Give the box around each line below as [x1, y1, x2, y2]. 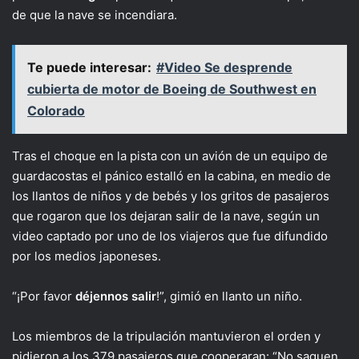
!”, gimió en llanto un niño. [156, 288, 302, 304]
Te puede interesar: [27, 58, 151, 75]
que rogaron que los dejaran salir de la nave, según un [12, 208, 320, 224]
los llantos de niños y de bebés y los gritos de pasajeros [12, 188, 329, 204]
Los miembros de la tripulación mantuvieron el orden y [12, 328, 321, 344]
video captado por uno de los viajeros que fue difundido [12, 228, 328, 244]
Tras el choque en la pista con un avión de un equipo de [12, 147, 328, 163]
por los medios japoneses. [12, 248, 161, 264]
